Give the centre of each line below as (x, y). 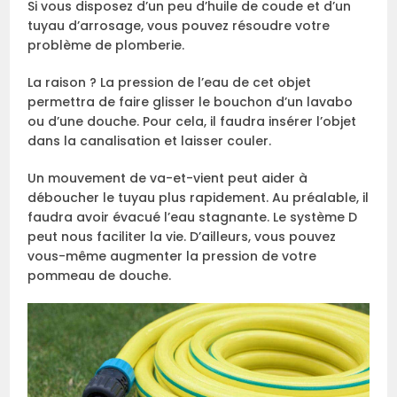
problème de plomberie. (106, 45)
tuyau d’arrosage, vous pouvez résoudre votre (179, 25)
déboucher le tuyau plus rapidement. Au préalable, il (198, 197)
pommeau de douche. (100, 275)
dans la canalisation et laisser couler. (150, 140)
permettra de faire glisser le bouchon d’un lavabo (191, 101)
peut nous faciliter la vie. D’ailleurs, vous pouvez (182, 236)
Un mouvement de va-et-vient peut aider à (168, 178)
